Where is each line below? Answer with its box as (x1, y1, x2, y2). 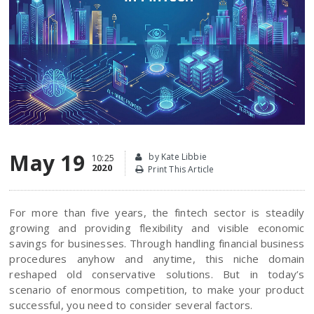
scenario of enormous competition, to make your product (9, 282, 305, 296)
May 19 (9, 148, 85, 177)
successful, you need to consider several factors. (9, 297, 253, 312)
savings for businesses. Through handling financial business (9, 235, 305, 250)
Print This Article (148, 163, 214, 175)
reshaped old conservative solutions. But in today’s (9, 266, 305, 281)
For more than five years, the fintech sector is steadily (9, 205, 305, 219)
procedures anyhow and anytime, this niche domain (9, 251, 305, 266)
